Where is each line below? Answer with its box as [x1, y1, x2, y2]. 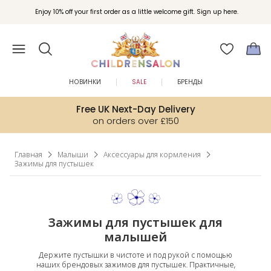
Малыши [57, 149, 88, 160]
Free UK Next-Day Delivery [76, 103, 195, 116]
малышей [104, 229, 167, 246]
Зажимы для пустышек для [48, 214, 223, 231]
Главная [15, 149, 42, 160]
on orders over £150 [92, 114, 179, 127]
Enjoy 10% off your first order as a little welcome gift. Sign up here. [34, 7, 238, 16]
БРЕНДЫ [177, 77, 203, 87]
